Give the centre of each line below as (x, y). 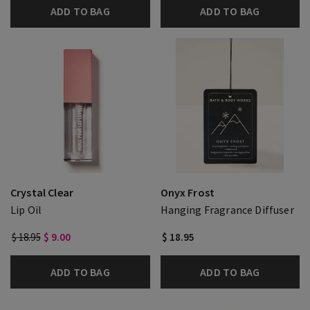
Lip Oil (26, 210)
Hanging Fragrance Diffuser (227, 210)
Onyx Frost (188, 192)
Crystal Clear (42, 192)
